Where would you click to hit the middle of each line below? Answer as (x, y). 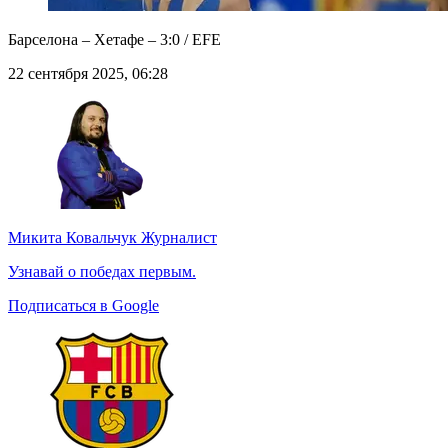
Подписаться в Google (83, 306)
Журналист (177, 238)
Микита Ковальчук (72, 238)
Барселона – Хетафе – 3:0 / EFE (114, 40)
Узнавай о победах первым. (102, 272)
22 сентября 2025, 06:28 (88, 74)
